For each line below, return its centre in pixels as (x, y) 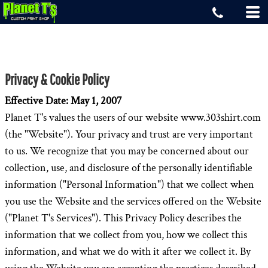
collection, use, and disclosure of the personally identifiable (129, 168)
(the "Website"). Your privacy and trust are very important (129, 134)
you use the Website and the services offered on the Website (133, 201)
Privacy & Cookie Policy (57, 79)
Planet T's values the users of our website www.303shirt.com (133, 118)
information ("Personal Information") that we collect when (130, 185)
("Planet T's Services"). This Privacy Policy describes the (123, 218)
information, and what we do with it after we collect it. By (128, 252)
